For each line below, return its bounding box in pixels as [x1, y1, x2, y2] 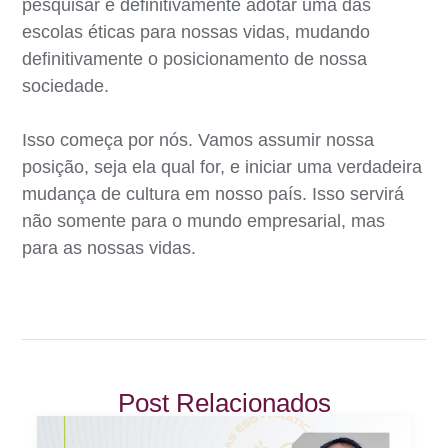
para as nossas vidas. [22, 237, 197, 258]
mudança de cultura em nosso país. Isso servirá [22, 183, 405, 204]
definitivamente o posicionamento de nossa [22, 48, 368, 69]
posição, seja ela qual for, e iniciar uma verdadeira [22, 156, 423, 177]
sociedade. [22, 75, 110, 96]
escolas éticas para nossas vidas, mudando [22, 21, 371, 42]
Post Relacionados [117, 387, 331, 418]
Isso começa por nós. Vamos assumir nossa [22, 129, 375, 150]
